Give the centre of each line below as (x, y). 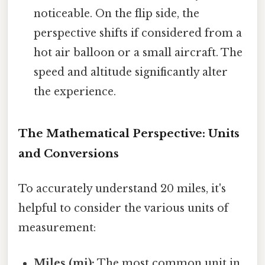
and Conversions (69, 154)
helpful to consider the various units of (123, 209)
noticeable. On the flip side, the (117, 14)
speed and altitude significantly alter (131, 72)
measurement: (57, 228)
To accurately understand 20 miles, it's (122, 189)
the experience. (75, 92)
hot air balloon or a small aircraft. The (138, 53)
